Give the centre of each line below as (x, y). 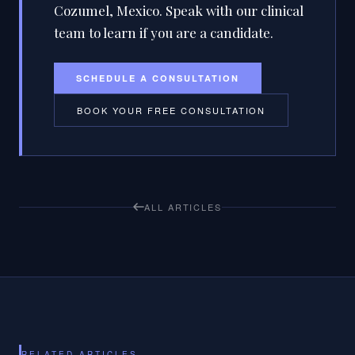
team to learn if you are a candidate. (164, 33)
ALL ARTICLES (183, 207)
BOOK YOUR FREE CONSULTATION (172, 111)
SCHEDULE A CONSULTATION (158, 78)
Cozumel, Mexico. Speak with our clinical (179, 11)
